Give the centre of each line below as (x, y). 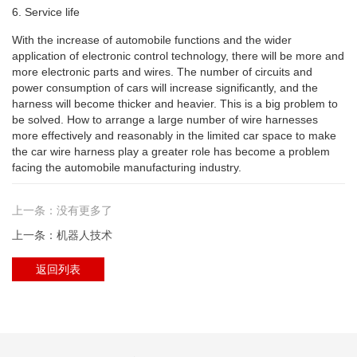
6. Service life (46, 12)
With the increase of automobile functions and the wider (152, 40)
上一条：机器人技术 (62, 235)
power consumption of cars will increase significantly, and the (165, 88)
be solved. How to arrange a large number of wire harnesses (165, 120)
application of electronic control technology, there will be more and (178, 56)
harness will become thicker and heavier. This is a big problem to (175, 104)
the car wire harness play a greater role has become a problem (171, 152)
